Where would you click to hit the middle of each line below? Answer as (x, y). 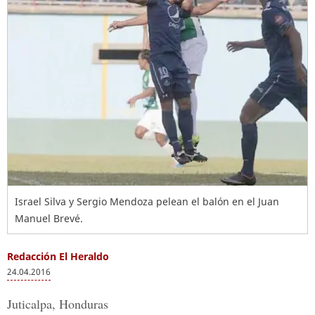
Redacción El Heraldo (58, 256)
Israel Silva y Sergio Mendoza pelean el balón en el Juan (147, 201)
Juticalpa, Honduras (58, 304)
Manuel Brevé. (49, 218)
